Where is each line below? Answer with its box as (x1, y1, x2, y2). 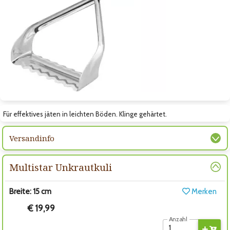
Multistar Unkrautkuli (9, 161, 112, 174)
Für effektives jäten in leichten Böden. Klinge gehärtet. (3, 110, 167, 119)
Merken (189, 187, 217, 197)
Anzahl (169, 216, 187, 223)
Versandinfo (9, 133, 54, 144)
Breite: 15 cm (9, 187, 51, 197)
